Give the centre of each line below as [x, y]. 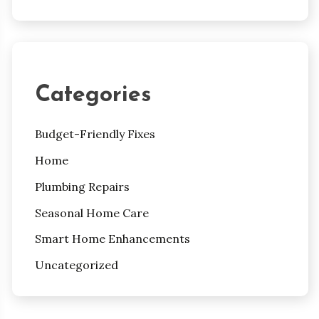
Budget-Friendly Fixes [95, 134]
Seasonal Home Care [91, 213]
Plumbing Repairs [82, 186]
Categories [93, 95]
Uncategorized [76, 265]
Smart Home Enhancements [112, 239]
